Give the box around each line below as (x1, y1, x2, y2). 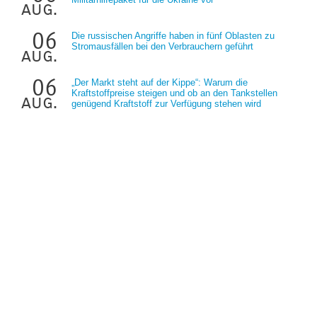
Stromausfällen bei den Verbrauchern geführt (71, 40, 253, 52)
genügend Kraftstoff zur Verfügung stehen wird (71, 98, 261, 109)
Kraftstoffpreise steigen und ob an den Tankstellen (71, 87, 277, 98)
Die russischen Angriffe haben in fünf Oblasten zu (71, 30, 275, 41)
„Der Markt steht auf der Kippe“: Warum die (71, 76, 248, 88)
